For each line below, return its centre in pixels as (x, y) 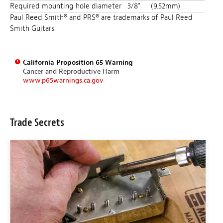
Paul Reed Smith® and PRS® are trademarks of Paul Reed (101, 17)
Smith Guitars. (33, 28)
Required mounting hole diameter (69, 6)
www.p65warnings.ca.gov (63, 80)
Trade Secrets (37, 122)
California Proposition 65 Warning (78, 62)
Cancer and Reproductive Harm (71, 71)
